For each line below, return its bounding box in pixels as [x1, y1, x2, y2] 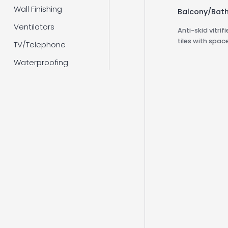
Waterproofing [13, 56, 68, 68]
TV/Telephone [13, 39, 66, 50]
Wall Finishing [13, 4, 62, 15]
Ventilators [13, 21, 54, 32]
